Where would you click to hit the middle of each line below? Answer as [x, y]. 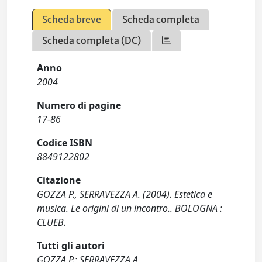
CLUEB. [52, 222]
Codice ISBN [65, 143]
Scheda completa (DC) [92, 40]
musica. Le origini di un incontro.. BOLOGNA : [130, 208]
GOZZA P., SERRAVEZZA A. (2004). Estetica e [125, 194]
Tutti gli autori [71, 246]
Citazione [59, 180]
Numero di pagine [79, 105]
